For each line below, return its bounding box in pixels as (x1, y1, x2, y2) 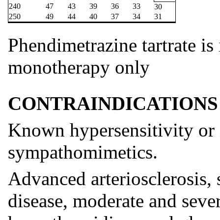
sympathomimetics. (8, 141, 158, 163)
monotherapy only (8, 56, 150, 78)
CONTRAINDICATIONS (8, 92, 218, 114)
